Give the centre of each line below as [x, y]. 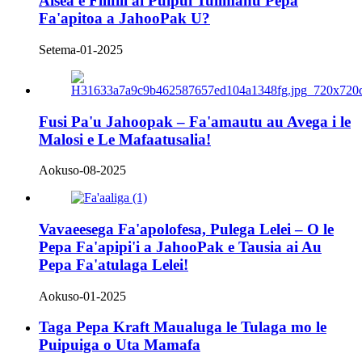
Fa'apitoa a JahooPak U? [124, 19]
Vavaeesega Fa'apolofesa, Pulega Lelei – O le [186, 229]
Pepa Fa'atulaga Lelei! [114, 264]
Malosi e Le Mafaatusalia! [125, 139]
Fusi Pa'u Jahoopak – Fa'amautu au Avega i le [195, 121]
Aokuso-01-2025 [82, 296]
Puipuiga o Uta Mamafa [120, 345]
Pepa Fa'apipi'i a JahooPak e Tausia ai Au [180, 246]
